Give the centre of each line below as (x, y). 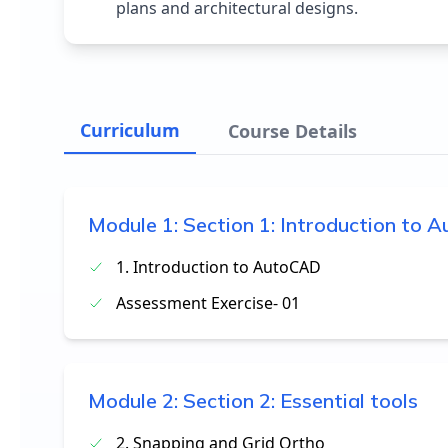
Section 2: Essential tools (300, 400)
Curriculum (130, 130)
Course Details (292, 131)
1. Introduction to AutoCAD (218, 267)
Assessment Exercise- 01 (208, 303)
